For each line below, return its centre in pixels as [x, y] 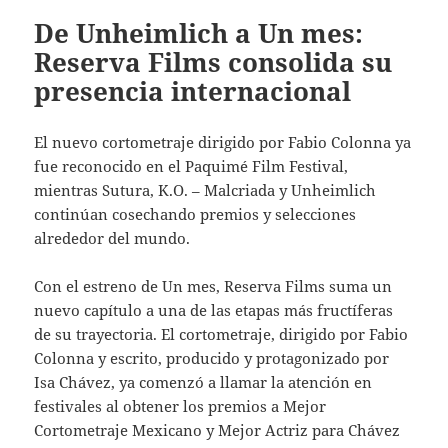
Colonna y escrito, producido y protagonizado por [212, 357]
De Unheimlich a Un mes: [199, 32]
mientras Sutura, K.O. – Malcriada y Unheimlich [205, 189]
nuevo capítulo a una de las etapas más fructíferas [214, 309]
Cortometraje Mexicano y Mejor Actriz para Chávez [217, 429]
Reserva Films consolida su [213, 61]
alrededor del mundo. [112, 237]
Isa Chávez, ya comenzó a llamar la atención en [203, 381]
